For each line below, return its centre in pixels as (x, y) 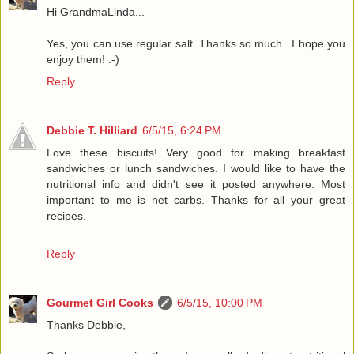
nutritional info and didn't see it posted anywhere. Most (196, 185)
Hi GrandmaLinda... (96, 12)
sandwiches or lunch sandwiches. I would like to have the (196, 169)
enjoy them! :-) (83, 60)
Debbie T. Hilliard (92, 131)
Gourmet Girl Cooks (100, 303)
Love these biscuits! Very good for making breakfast (196, 153)
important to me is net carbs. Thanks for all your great (196, 200)
